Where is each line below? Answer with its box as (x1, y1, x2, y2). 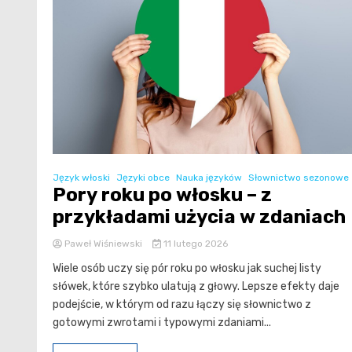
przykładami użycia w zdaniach (53, 206, 346, 229)
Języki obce (116, 172, 170, 184)
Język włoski (53, 172, 110, 184)
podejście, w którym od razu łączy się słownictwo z (53, 298, 311, 312)
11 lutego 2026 (160, 238, 228, 250)
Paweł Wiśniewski (62, 238, 145, 250)
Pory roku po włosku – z (53, 184, 272, 207)
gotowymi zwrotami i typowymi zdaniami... (53, 316, 271, 330)
